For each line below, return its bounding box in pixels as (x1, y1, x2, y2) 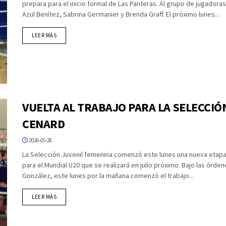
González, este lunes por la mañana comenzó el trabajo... (22, 171, 194, 180)
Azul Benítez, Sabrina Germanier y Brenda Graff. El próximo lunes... (22, 9, 219, 19)
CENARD (22, 116, 65, 132)
